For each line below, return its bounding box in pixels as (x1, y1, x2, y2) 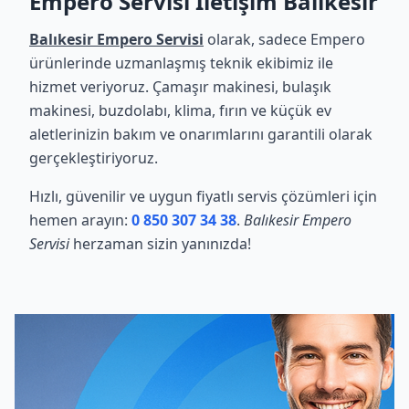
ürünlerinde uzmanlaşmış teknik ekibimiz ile (29, 53, 333, 73)
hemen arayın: (29, 210, 131, 230)
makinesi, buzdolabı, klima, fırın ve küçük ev (29, 100, 331, 121)
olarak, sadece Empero (204, 29, 365, 49)
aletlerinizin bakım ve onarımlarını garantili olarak (29, 124, 372, 144)
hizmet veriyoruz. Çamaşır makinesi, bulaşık (29, 77, 331, 97)
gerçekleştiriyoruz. (29, 148, 158, 168)
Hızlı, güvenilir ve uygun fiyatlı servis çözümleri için (29, 186, 377, 206)
